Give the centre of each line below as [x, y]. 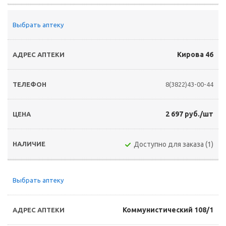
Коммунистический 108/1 [168, 210]
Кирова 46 [195, 54]
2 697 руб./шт [189, 114]
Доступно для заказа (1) [174, 144]
